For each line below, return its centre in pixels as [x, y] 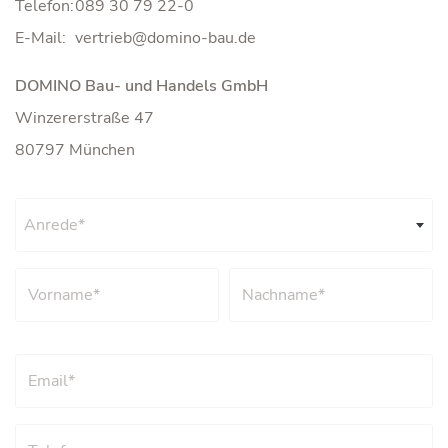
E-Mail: [40, 38]
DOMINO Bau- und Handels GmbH [141, 86]
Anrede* [54, 225]
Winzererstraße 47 [84, 118]
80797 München [75, 150]
